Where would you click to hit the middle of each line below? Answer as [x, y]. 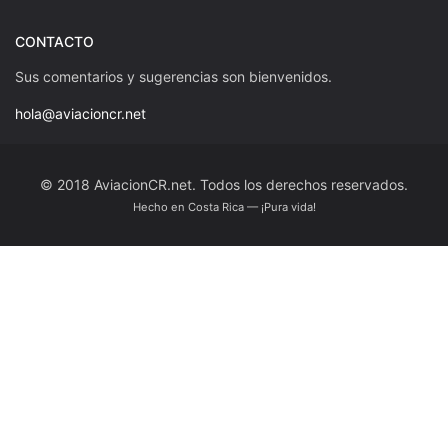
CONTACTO [54, 41]
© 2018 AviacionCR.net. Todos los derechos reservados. [224, 184]
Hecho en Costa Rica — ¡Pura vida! [224, 206]
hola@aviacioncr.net [80, 113]
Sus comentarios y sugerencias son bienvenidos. [173, 76]
